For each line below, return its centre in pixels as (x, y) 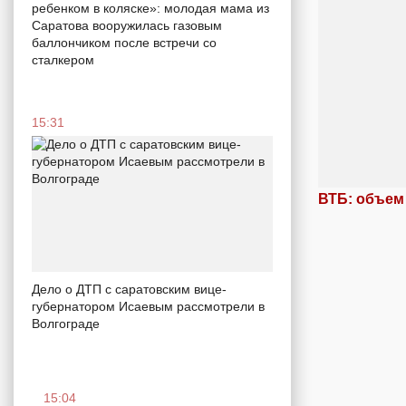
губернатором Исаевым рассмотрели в (148, 306)
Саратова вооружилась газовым (127, 26)
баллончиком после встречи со (124, 43)
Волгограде (66, 324)
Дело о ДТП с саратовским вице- (129, 289)
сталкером (63, 60)
